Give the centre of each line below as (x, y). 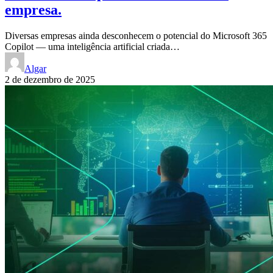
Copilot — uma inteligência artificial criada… (92, 47)
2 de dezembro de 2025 (50, 80)
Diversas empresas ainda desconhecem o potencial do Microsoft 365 (136, 36)
